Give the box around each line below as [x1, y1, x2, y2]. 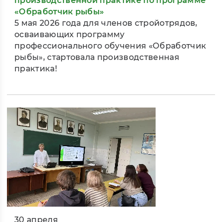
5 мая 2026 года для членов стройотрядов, [14, 18, 198, 28]
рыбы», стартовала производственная [14, 53, 179, 62]
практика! [14, 64, 57, 74]
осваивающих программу [14, 30, 125, 40]
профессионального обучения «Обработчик [14, 41, 207, 51]
